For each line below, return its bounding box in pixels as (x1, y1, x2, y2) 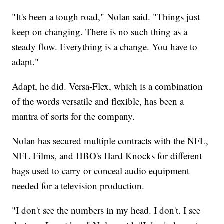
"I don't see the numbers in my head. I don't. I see (12, 204, 201, 217)
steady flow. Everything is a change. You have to (12, 40, 198, 53)
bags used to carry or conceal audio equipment (12, 164, 190, 177)
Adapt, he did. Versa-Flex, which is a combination (12, 80, 203, 93)
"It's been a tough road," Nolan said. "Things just (12, 10, 200, 23)
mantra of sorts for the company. (12, 110, 135, 123)
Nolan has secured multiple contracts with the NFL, (12, 134, 209, 147)
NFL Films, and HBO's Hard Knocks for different (12, 149, 202, 162)
